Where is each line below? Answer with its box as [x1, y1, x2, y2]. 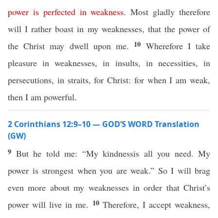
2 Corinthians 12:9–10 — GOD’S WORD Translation [8, 119, 200, 129]
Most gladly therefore [126, 6, 211, 18]
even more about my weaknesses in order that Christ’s [8, 182, 210, 193]
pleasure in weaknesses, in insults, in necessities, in [8, 57, 210, 69]
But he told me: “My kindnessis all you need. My [16, 147, 210, 159]
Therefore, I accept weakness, [102, 199, 211, 210]
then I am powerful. [8, 91, 77, 103]
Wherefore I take [145, 40, 211, 52]
